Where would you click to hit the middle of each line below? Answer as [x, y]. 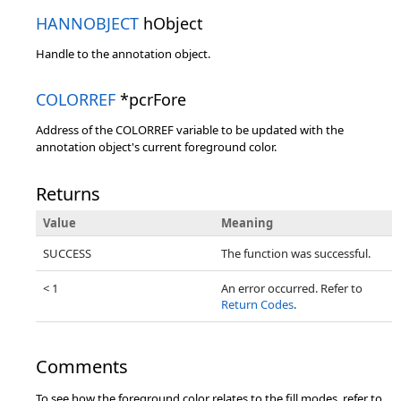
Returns [68, 194]
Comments [82, 367]
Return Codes [257, 304]
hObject [171, 23]
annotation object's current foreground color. [156, 147]
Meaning [247, 223]
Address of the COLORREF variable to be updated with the [190, 130]
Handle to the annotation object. [123, 54]
